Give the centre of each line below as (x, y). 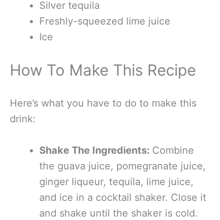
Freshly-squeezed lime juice (105, 21)
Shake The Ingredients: (96, 150)
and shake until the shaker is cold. (119, 213)
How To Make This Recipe (103, 70)
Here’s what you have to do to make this (103, 103)
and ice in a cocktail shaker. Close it (123, 197)
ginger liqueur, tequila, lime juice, (116, 181)
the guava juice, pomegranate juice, (123, 166)
